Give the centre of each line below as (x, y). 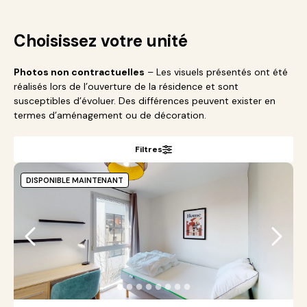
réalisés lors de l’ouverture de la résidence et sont (126, 86)
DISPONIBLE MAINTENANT (75, 180)
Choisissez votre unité (101, 41)
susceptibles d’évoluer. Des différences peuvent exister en (145, 101)
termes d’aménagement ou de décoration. (110, 115)
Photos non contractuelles (79, 72)
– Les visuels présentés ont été (216, 72)
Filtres (149, 149)
